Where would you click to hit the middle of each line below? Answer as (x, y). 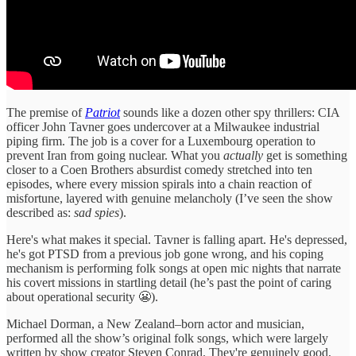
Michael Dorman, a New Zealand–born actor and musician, (155, 324)
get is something (305, 156)
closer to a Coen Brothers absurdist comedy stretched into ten (159, 170)
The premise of (46, 113)
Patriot (103, 113)
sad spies (97, 213)
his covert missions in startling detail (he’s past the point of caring (169, 283)
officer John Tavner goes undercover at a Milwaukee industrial (163, 127)
